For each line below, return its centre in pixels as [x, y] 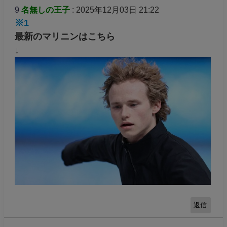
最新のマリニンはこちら [65, 37]
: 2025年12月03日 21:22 [114, 10]
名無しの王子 [45, 10]
